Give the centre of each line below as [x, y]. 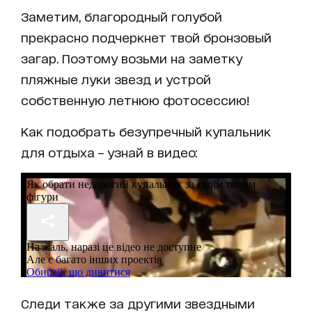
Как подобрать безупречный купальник [146, 131]
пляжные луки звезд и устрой [116, 78]
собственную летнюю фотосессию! [135, 99]
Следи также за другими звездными [138, 303]
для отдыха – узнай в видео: [109, 151]
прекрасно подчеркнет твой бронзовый [146, 37]
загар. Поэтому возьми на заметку [132, 57]
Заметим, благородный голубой [122, 16]
